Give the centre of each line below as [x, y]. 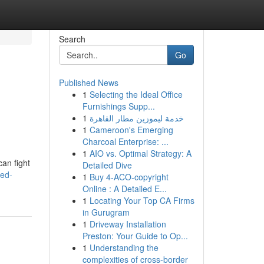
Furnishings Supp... [118, 106]
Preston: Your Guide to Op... [135, 236]
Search [72, 39]
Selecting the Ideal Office [136, 94]
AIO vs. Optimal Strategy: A [140, 153]
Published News [88, 82]
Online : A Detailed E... [124, 189]
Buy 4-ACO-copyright [129, 177]
